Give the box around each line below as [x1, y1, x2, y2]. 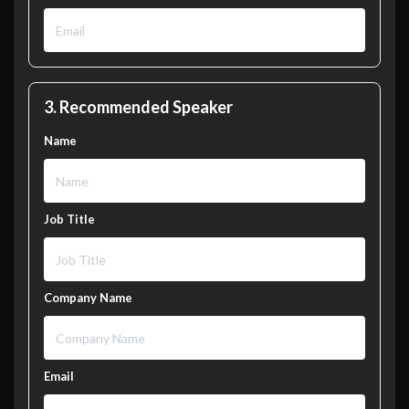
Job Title [44, 212, 95, 227]
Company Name [44, 290, 132, 306]
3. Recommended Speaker [44, 97, 233, 118]
